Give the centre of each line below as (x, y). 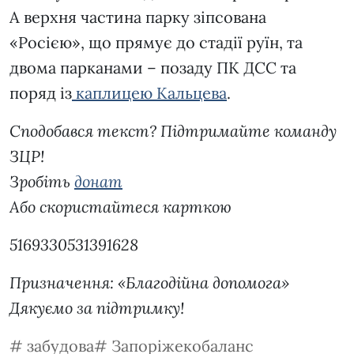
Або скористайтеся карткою (121, 207)
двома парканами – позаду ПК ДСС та (153, 68)
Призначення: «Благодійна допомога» (149, 283)
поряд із (41, 93)
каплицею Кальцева (149, 93)
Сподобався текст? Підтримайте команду (173, 131)
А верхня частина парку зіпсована (138, 17)
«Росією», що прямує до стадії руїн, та (156, 43)
